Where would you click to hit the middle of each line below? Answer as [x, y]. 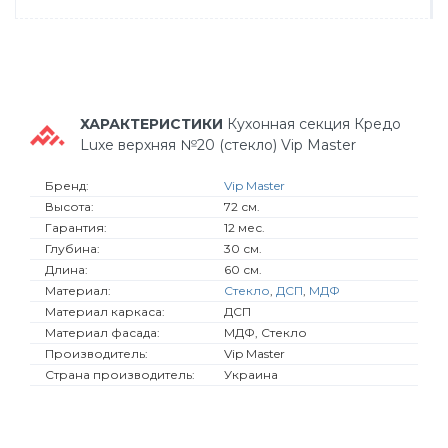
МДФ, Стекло [265, 332]
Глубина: [72, 248]
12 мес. [244, 227]
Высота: [69, 206]
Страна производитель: [120, 374]
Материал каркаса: [105, 311]
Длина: [66, 269]
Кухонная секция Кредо [314, 124]
